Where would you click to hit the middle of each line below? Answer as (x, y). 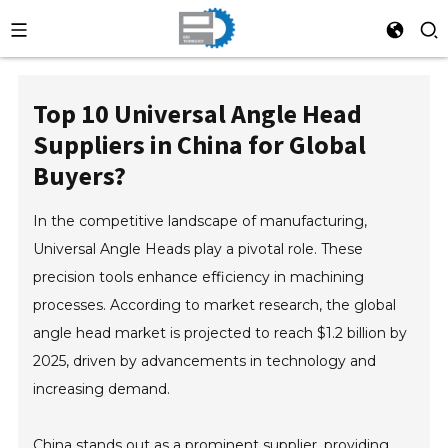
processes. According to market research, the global (215, 305)
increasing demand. (102, 389)
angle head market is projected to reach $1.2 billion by (220, 333)
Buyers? (80, 175)
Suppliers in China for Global (200, 144)
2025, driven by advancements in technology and (205, 361)
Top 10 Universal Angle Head (198, 113)
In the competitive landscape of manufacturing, (200, 221)
